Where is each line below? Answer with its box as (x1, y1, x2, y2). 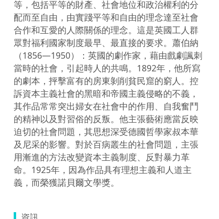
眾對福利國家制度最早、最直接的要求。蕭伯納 (14, 36, 198, 48)
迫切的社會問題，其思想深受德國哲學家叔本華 (14, 125, 198, 137)
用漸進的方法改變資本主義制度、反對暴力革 (14, 151, 190, 163)
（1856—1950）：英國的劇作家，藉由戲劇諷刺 (14, 49, 202, 61)
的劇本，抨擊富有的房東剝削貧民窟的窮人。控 (14, 74, 198, 87)
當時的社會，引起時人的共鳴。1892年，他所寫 (14, 62, 200, 74)
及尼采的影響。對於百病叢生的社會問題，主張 (14, 138, 198, 150)
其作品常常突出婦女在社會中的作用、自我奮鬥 (14, 100, 198, 112)
